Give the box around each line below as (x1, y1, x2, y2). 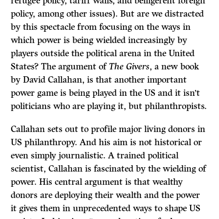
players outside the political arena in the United (11, 48, 195, 59)
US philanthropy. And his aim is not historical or (11, 137, 202, 148)
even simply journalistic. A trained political (11, 150, 179, 161)
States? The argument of (11, 61, 109, 72)
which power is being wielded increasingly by (11, 35, 188, 46)
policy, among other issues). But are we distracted (11, 8, 204, 20)
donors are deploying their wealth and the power (11, 190, 200, 201)
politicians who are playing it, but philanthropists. (11, 101, 207, 112)
